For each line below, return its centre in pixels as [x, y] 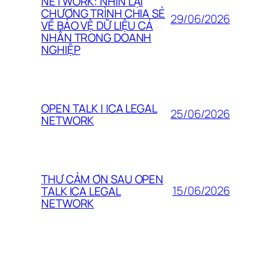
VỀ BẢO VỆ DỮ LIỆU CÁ [97, 25]
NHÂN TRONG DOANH [96, 37]
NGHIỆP [61, 49]
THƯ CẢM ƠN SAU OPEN [103, 179]
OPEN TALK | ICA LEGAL [99, 108]
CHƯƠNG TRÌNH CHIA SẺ [103, 13]
